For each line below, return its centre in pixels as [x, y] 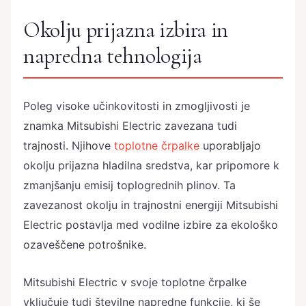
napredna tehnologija [113, 56]
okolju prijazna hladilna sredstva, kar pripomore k [151, 165]
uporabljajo [230, 145]
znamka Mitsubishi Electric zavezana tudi [130, 125]
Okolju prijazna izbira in [126, 30]
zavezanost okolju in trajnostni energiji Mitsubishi [151, 205]
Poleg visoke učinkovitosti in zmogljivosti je [137, 106]
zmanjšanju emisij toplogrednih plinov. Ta [129, 185]
